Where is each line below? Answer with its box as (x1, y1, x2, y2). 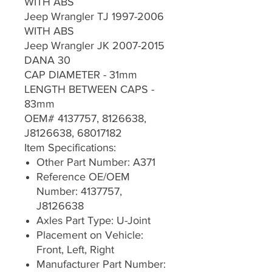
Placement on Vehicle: (36, 229, 143, 242)
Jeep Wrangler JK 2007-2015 (24, 39, 165, 52)
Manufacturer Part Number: (36, 258, 166, 271)
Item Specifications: (24, 141, 116, 154)
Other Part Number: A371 (36, 156, 155, 169)
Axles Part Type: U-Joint (36, 214, 151, 227)
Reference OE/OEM (36, 171, 130, 183)
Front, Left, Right (36, 243, 114, 256)
